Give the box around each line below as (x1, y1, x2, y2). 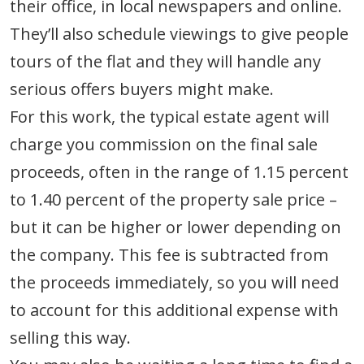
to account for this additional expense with (10, 298, 339, 321)
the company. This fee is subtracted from (10, 243, 328, 266)
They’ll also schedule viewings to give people (10, 22, 349, 45)
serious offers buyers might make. (10, 77, 274, 100)
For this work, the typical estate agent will (10, 105, 329, 128)
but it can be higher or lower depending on (10, 215, 341, 238)
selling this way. (10, 326, 131, 349)
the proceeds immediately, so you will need (10, 271, 339, 293)
